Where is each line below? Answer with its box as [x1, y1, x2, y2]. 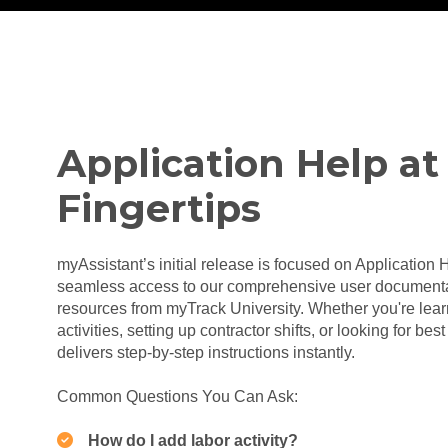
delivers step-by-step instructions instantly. [57, 343, 355, 361]
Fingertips [57, 185, 261, 233]
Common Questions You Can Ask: [57, 387, 298, 405]
